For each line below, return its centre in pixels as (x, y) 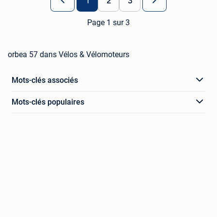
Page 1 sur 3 (108, 22)
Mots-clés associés (45, 80)
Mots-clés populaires (48, 102)
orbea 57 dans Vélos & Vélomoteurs (69, 54)
